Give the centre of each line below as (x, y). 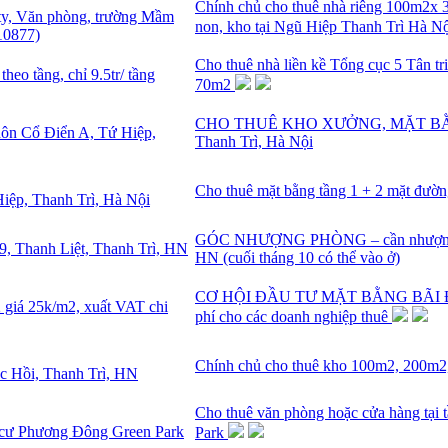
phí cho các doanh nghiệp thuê (293, 317)
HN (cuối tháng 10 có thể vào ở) (297, 258)
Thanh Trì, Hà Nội (254, 142)
